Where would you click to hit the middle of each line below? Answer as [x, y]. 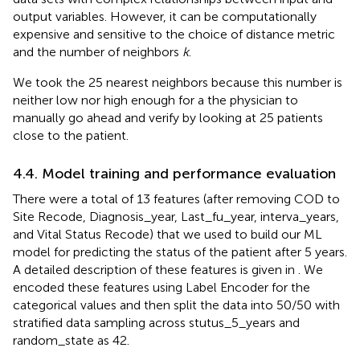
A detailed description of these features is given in [155, 269]
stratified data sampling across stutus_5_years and [156, 322]
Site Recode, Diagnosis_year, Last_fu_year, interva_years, [176, 216]
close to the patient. [71, 135]
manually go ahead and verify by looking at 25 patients [168, 117]
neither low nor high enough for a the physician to [155, 100]
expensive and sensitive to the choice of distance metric [174, 34]
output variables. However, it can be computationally [165, 16]
